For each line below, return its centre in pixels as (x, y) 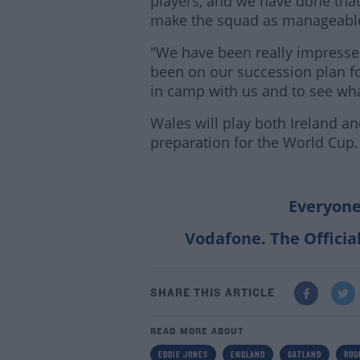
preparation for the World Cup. (254, 143)
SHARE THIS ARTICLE (212, 293)
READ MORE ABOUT (197, 332)
